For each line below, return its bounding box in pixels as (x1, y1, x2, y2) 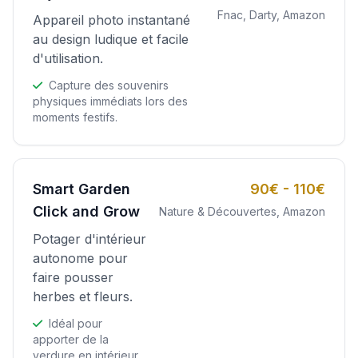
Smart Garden (33, 180, 130, 197)
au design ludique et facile (33, 30, 189, 47)
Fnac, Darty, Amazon (217, 7, 325, 22)
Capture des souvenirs (46, 78, 169, 92)
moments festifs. (33, 109, 117, 124)
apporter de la (33, 332, 109, 346)
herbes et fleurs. (33, 288, 133, 304)
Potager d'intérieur (33, 230, 146, 247)
